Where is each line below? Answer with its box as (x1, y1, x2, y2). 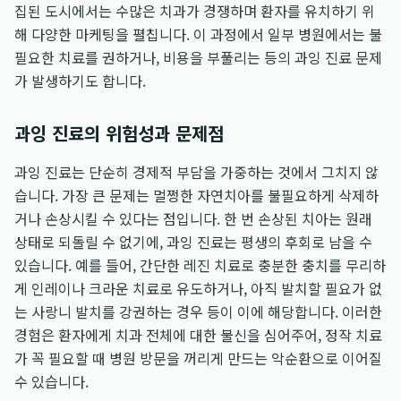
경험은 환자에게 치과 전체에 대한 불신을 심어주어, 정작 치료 (14, 324, 382, 346)
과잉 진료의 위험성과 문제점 (14, 120, 224, 146)
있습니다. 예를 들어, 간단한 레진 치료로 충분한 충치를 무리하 (14, 254, 386, 276)
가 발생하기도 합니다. (14, 70, 146, 91)
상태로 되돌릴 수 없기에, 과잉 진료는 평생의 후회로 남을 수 (14, 231, 372, 252)
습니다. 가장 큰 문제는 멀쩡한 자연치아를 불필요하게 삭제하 (14, 184, 379, 206)
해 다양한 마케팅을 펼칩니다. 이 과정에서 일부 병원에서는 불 (14, 23, 382, 45)
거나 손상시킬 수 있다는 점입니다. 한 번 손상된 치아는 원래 (14, 208, 372, 229)
